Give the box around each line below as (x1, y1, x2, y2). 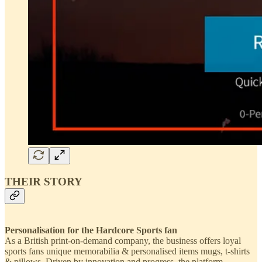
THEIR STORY (5, 175, 82, 188)
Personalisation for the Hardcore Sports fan (5, 225, 177, 236)
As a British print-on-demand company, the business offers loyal (5, 236, 241, 246)
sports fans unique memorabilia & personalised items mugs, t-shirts (5, 246, 250, 257)
